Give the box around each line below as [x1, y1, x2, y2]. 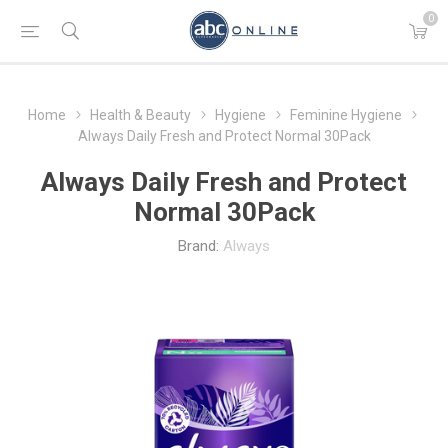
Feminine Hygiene [290, 107, 402, 123]
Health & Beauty [90, 107, 191, 123]
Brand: [178, 237, 219, 255]
